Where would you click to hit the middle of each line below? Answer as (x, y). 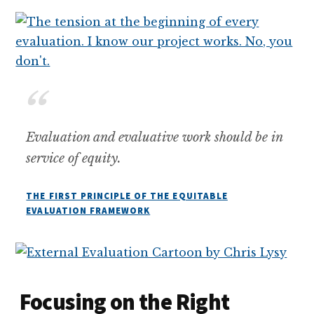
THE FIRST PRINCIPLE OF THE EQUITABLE (127, 196)
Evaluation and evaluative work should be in (155, 137)
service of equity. (74, 158)
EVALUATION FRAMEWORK (88, 210)
